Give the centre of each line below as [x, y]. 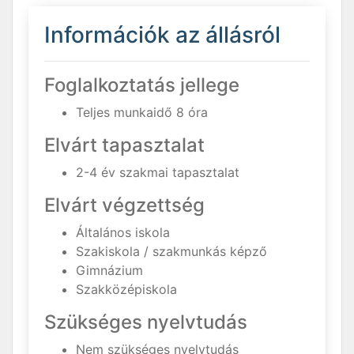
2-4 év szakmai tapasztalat [158, 172]
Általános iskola [123, 232]
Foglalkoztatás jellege [142, 85]
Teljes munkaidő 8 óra [142, 112]
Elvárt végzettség [124, 205]
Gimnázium [109, 270]
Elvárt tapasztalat [124, 145]
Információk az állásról [162, 35]
